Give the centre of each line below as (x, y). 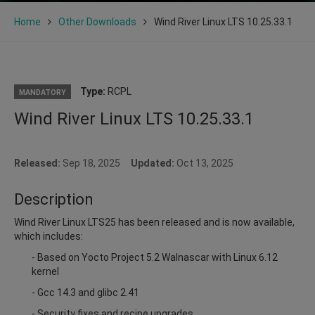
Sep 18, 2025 (97, 163)
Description (54, 199)
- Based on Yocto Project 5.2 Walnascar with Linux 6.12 (155, 257)
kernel (45, 271)
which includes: (49, 236)
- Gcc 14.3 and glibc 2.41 (85, 292)
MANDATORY (43, 92)
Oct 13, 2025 (204, 163)
